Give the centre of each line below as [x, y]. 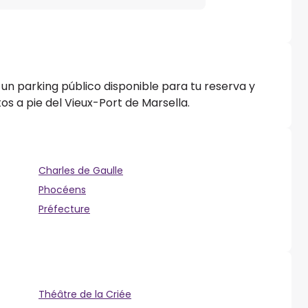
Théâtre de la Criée [85, 295]
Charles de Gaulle [81, 171]
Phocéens [62, 190]
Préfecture [64, 209]
